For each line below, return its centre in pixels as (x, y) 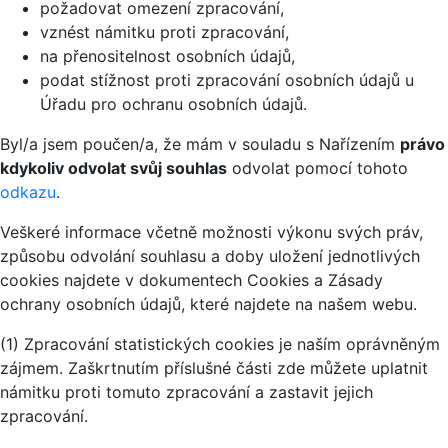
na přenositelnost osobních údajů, (167, 56)
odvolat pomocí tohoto (317, 168)
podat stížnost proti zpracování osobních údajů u (227, 80)
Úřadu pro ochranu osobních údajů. (173, 104)
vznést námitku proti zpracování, (164, 32)
